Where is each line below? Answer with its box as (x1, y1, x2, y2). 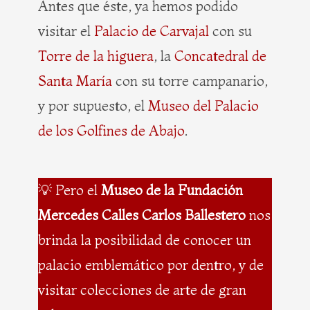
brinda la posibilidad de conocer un (38, 231, 251, 249)
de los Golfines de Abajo (38, 122, 185, 140)
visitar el (38, 22, 94, 40)
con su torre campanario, (112, 72, 268, 90)
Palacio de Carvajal (94, 22, 209, 40)
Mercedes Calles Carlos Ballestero (38, 206, 246, 224)
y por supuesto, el (38, 97, 148, 115)
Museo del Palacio (148, 97, 259, 115)
